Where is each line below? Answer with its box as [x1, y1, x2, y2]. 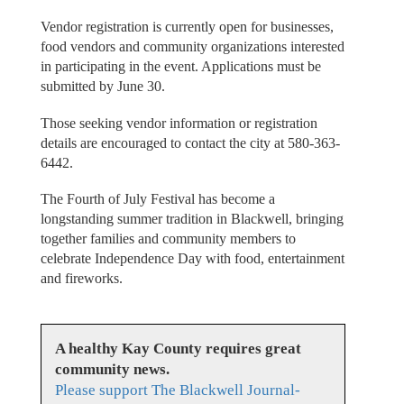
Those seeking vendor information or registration [40, 115, 317, 131]
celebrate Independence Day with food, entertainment [40, 251, 344, 267]
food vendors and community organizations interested [40, 39, 344, 55]
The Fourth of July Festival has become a [40, 191, 275, 207]
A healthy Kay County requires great [54, 339, 301, 357]
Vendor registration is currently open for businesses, [40, 19, 334, 35]
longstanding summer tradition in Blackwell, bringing [40, 211, 344, 227]
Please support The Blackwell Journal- [54, 381, 300, 399]
